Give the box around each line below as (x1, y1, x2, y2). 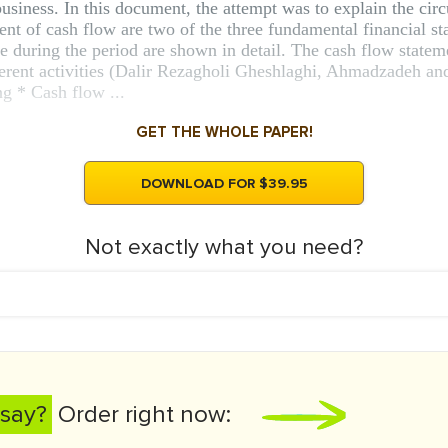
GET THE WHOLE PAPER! (135, 123, 313, 141)
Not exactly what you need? (85, 234, 363, 261)
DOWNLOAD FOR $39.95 (140, 175, 308, 192)
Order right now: (52, 400, 231, 429)
